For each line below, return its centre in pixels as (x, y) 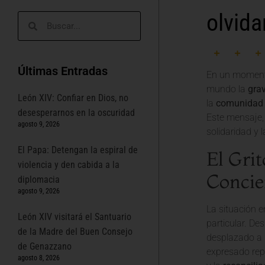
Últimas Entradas (63, 71)
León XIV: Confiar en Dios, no (73, 98)
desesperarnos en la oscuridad (76, 113)
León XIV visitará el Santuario (75, 217)
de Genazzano (45, 247)
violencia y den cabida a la (69, 165)
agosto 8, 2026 (39, 258)
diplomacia (39, 180)
